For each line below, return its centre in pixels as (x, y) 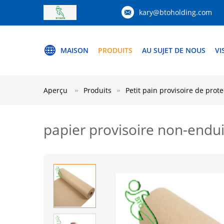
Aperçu (55, 90)
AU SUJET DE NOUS (174, 50)
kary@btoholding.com (175, 12)
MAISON (74, 50)
